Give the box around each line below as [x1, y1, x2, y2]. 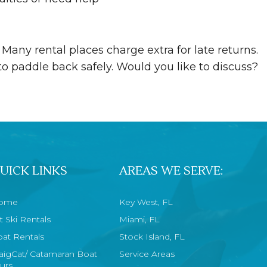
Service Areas [119, 249, 175, 260]
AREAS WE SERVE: [119, 163, 223, 179]
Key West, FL [119, 197, 173, 208]
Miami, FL [119, 214, 160, 225]
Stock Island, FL [119, 231, 185, 243]
